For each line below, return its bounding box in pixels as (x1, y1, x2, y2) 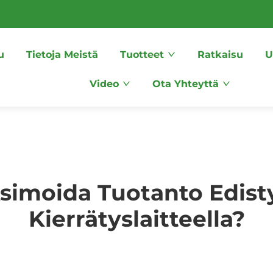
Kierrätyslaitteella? (28, 205, 245, 232)
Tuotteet (119, 49, 164, 60)
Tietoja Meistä (26, 49, 98, 60)
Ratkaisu (197, 49, 243, 60)
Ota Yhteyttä (152, 78, 219, 90)
